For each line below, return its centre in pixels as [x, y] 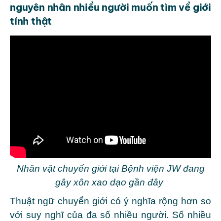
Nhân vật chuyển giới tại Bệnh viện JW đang [110, 168]
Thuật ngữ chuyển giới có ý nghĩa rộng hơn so [110, 201]
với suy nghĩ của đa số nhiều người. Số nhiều [110, 215]
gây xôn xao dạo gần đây [110, 182]
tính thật [32, 21]
